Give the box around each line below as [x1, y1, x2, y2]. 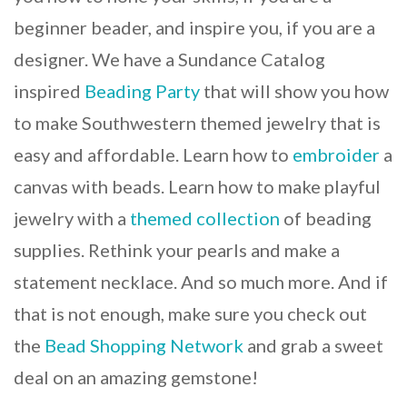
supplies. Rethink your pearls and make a [14, 238, 340, 261]
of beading [280, 206, 372, 229]
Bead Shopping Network [45, 333, 243, 356]
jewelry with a [14, 206, 130, 229]
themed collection [130, 206, 280, 229]
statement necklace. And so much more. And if [14, 270, 388, 293]
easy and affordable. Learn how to [14, 143, 293, 165]
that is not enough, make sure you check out [14, 302, 367, 324]
